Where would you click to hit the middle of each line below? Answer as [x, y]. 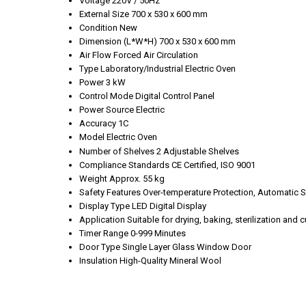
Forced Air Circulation [156, 55]
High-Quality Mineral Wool [170, 261]
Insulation [98, 261]
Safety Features [110, 193]
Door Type [100, 247]
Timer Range [104, 234]
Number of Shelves [117, 152]
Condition [98, 28]
